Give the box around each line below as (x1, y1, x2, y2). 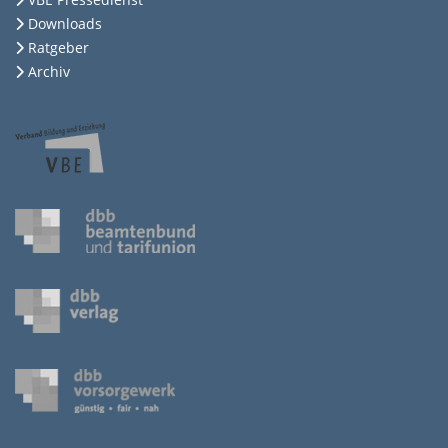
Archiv (28, 62, 70, 82)
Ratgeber (28, 38, 89, 58)
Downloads (28, 14, 102, 34)
